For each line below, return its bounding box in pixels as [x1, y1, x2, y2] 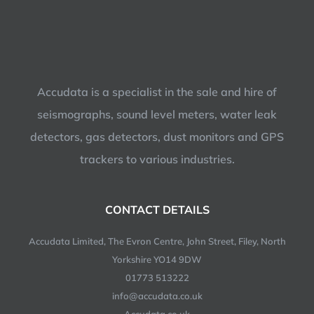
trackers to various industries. [79, 151, 235, 166]
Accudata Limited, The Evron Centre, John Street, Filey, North [28, 235, 286, 247]
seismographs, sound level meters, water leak [37, 107, 277, 121]
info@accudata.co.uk [111, 289, 203, 301]
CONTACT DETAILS [104, 202, 210, 217]
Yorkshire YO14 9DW [112, 253, 202, 265]
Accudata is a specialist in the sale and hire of [37, 84, 277, 99]
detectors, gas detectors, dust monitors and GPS [30, 129, 284, 144]
